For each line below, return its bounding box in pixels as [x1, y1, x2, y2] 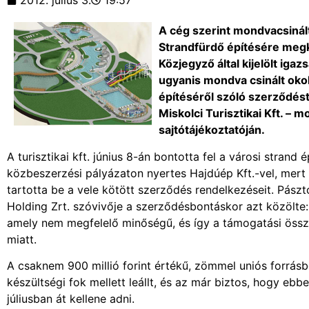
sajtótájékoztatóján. [159, 123, 265, 137]
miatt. [7, 232, 37, 246]
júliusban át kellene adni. [7, 292, 134, 306]
